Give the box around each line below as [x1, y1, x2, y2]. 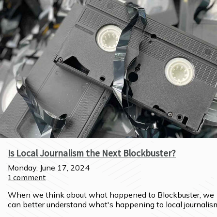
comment [13, 172, 46, 182]
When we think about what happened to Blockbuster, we [8, 190, 214, 200]
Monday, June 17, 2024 [8, 163, 90, 172]
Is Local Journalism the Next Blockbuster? [8, 147, 176, 159]
